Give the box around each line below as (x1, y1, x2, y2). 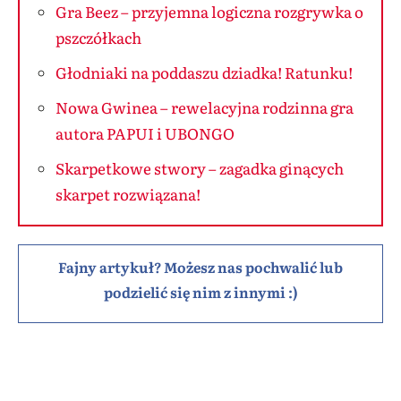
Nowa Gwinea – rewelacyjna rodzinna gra (55, 96, 354, 118)
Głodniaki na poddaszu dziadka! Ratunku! (55, 61, 353, 83)
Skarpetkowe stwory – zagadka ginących (55, 157, 344, 179)
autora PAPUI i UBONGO (55, 122, 235, 144)
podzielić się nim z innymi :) (103, 281, 298, 303)
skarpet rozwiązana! (55, 183, 200, 205)
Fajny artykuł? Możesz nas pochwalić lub (58, 256, 343, 277)
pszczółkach (55, 26, 141, 48)
